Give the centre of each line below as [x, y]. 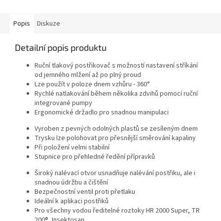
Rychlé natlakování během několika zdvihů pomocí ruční [116, 94]
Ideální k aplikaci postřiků [72, 202]
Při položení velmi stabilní [72, 148]
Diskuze [49, 24]
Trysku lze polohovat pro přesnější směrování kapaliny [115, 138]
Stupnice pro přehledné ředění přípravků [95, 157]
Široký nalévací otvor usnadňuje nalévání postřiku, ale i [115, 173]
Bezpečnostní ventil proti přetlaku [85, 192]
